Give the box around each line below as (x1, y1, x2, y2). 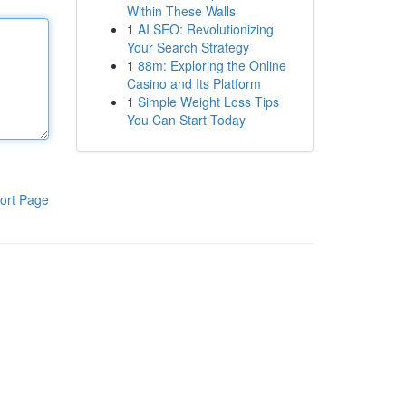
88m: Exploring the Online (137, 56, 286, 74)
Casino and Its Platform (126, 74, 261, 92)
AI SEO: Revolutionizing (137, 20, 274, 38)
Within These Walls (126, 2, 236, 20)
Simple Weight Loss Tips (137, 92, 279, 111)
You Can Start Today (126, 111, 246, 129)
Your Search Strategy (126, 38, 249, 56)
